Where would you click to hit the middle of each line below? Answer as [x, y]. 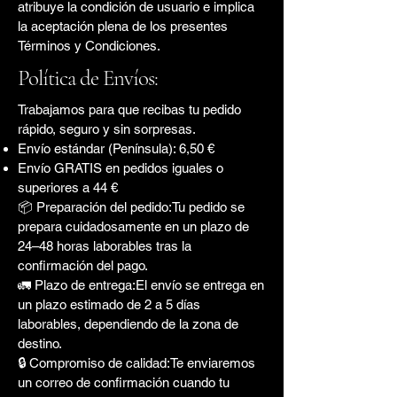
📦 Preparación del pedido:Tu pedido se [131, 206]
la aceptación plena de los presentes [123, 26]
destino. [40, 343]
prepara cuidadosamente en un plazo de [133, 226]
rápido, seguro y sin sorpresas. [107, 128]
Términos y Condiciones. [89, 45]
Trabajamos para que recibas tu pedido [129, 109]
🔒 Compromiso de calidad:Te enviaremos [136, 362]
